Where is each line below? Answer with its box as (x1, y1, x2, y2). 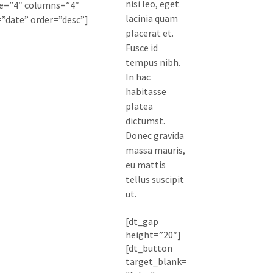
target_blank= (125, 255, 187, 268)
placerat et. (125, 27, 174, 40)
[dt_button (125, 242, 172, 255)
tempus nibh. (125, 56, 180, 69)
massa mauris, (125, 144, 185, 157)
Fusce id (125, 41, 158, 54)
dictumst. (125, 115, 165, 127)
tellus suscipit (125, 173, 184, 186)
